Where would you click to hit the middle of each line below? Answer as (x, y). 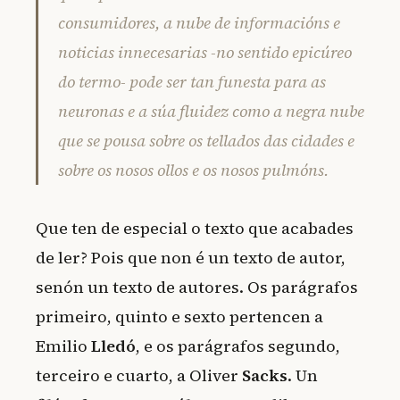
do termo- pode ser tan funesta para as (192, 82)
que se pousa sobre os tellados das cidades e (206, 141)
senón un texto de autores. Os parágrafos (197, 287)
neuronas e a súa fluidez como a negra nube (211, 112)
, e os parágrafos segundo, (238, 346)
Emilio (63, 346)
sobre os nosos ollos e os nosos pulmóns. (193, 171)
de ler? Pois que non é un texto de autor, (191, 258)
